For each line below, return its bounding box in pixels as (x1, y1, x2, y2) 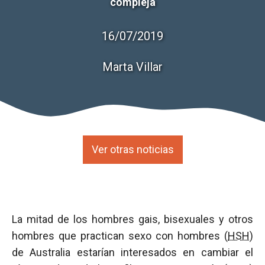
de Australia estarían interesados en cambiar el (12, 246, 253, 258)
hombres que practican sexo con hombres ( (12, 230, 228, 242)
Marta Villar (102, 60, 163, 74)
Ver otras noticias (91, 143, 174, 156)
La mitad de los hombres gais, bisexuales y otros (12, 213, 253, 225)
